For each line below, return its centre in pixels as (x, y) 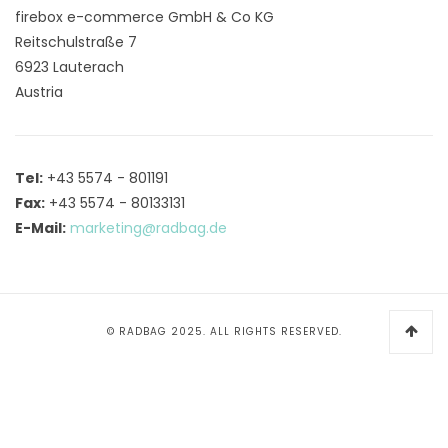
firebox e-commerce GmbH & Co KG (144, 16)
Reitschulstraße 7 (76, 41)
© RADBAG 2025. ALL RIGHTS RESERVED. (224, 331)
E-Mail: (40, 227)
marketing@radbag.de (148, 227)
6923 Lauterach (69, 66)
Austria (39, 91)
